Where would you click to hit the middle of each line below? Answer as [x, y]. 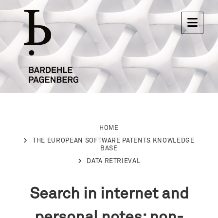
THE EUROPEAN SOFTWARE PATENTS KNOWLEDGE [114, 141]
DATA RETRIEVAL [114, 161]
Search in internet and [109, 194]
